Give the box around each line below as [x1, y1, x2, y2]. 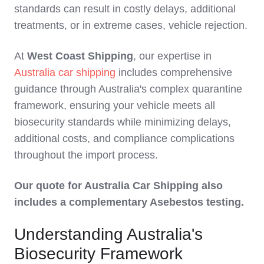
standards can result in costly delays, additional [14, 2, 236, 15]
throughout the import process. [14, 148, 158, 161]
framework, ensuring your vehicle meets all [14, 99, 215, 111]
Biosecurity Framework [14, 244, 183, 263]
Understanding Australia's [14, 225, 203, 243]
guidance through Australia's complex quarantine [14, 82, 242, 95]
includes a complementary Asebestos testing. [14, 196, 244, 208]
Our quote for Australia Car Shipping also [14, 179, 223, 192]
